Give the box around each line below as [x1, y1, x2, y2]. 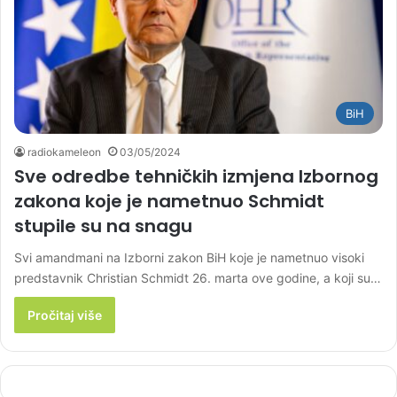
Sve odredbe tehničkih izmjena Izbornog [14, 164, 378, 190]
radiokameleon [27, 145, 101, 160]
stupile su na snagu [14, 214, 192, 239]
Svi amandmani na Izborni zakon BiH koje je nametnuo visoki [14, 250, 364, 266]
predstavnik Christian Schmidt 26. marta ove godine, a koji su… [14, 270, 381, 286]
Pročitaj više [27, 307, 102, 323]
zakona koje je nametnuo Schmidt [14, 189, 324, 214]
